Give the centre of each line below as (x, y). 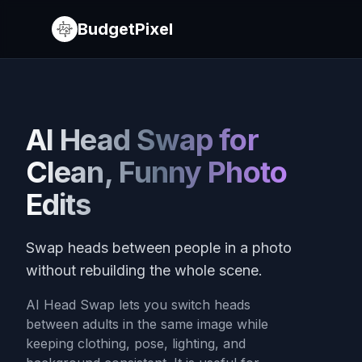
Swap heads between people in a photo (159, 248)
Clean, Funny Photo (156, 172)
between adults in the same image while (147, 324)
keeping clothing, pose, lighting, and (136, 343)
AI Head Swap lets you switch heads (138, 305)
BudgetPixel (125, 29)
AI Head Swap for (142, 140)
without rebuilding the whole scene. (144, 270)
